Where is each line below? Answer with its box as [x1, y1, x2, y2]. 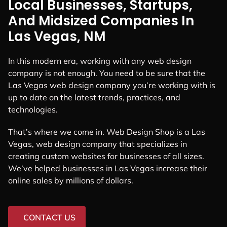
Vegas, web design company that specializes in [8, 138, 187, 149]
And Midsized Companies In [8, 12, 194, 30]
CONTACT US [23, 212, 75, 222]
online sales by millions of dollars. [8, 175, 133, 185]
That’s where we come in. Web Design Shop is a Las [8, 126, 205, 137]
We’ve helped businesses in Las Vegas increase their [8, 163, 207, 173]
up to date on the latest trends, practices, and [8, 92, 180, 103]
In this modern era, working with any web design [8, 56, 192, 66]
